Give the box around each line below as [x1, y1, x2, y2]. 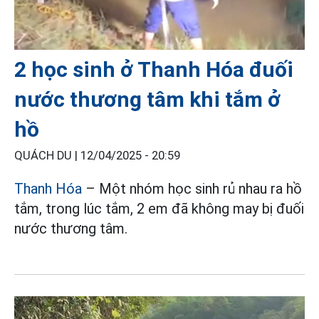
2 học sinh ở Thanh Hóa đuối [14, 56, 293, 82]
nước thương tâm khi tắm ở [14, 86, 281, 112]
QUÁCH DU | [14, 148, 80, 162]
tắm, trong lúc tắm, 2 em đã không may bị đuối [14, 199, 304, 217]
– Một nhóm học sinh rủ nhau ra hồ [82, 179, 302, 197]
